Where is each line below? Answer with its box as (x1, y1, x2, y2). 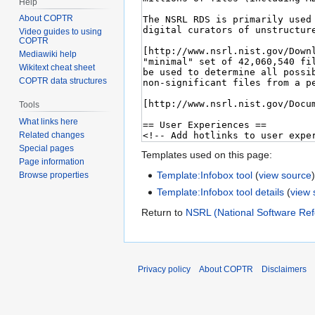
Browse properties (19, 170, 89, 181)
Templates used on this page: (141, 149, 272, 161)
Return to (141, 206, 186, 218)
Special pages (19, 143, 75, 154)
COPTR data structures (19, 76, 108, 86)
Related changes (19, 130, 85, 141)
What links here (19, 117, 79, 127)
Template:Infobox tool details (157, 186, 285, 198)
